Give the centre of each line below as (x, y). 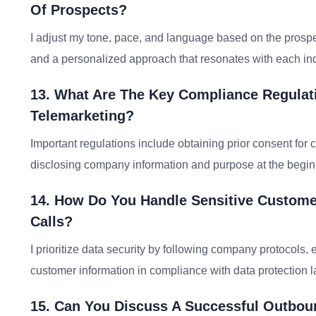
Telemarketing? (82, 116)
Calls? (51, 221)
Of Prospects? (79, 10)
